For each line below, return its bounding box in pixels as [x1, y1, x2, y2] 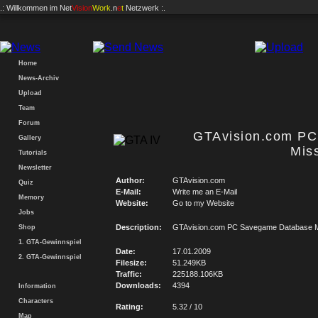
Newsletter [14, 164, 52, 171]
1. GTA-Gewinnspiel [14, 238, 82, 246]
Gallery [14, 134, 41, 141]
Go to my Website [172, 199, 234, 207]
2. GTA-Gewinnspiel [14, 253, 82, 261]
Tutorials [14, 149, 47, 156]
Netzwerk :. [124, 4, 165, 12]
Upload [14, 89, 42, 97]
